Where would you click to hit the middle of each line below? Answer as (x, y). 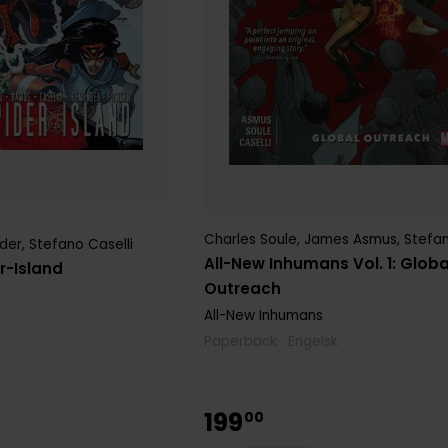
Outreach (243, 288)
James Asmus (351, 239)
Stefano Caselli (81, 244)
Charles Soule (251, 239)
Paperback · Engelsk (271, 341)
